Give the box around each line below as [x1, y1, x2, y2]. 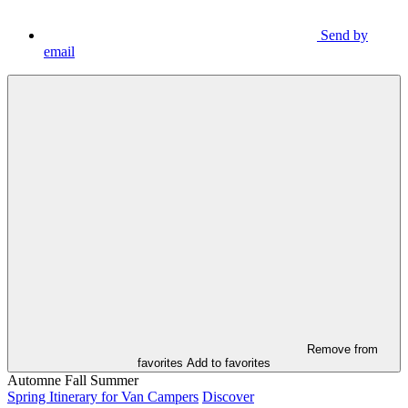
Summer [90, 372, 138, 389]
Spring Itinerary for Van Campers [7, 389, 199, 405]
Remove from [307, 342, 378, 357]
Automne [7, 372, 61, 389]
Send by [321, 27, 368, 44]
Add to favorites [187, 356, 270, 371]
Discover [202, 389, 254, 405]
